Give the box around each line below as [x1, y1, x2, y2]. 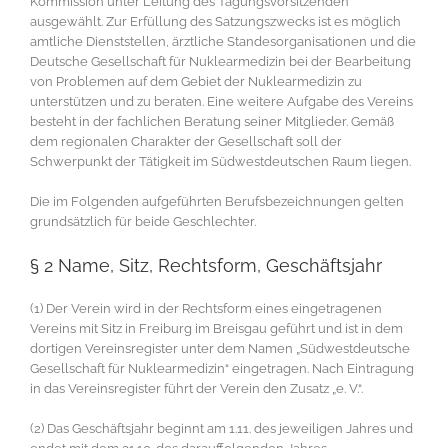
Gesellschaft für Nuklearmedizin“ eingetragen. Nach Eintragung [30, 361, 414, 377]
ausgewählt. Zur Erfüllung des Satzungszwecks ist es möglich [30, 14, 401, 30]
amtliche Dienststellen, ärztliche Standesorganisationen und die [30, 34, 416, 50]
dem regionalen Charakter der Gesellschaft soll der [30, 134, 342, 150]
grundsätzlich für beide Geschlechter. [30, 214, 256, 230]
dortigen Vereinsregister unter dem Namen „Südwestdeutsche [30, 341, 410, 357]
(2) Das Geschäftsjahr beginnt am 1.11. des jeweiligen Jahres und [30, 421, 413, 437]
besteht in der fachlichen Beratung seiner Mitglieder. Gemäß [30, 114, 394, 130]
